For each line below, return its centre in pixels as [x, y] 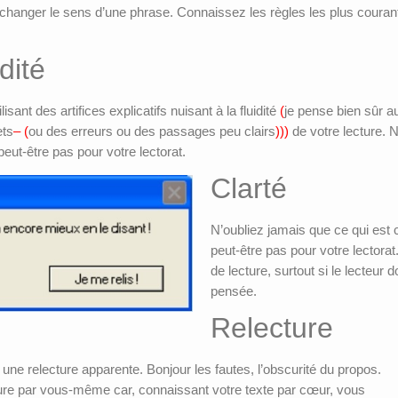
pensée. [234, 291]
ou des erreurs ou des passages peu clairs [152, 131]
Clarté [249, 189]
